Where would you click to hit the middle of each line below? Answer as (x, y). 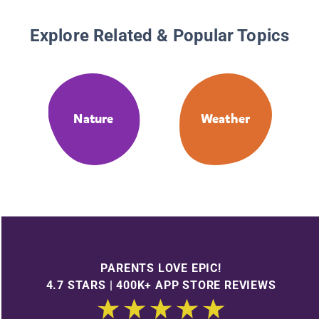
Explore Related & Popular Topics (159, 36)
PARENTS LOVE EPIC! (161, 268)
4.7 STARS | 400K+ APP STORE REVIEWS (161, 285)
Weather (225, 119)
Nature (94, 119)
